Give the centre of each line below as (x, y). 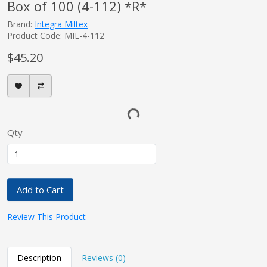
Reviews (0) (104, 257)
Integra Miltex (61, 24)
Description (39, 257)
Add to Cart (40, 189)
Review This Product (46, 216)
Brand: (21, 24)
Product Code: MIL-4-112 (56, 36)
